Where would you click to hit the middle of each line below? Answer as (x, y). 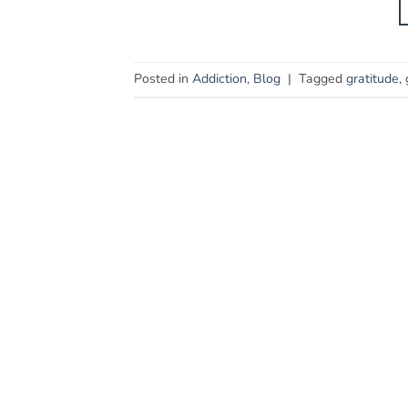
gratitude (372, 78)
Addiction (219, 78)
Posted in (163, 78)
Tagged (322, 78)
